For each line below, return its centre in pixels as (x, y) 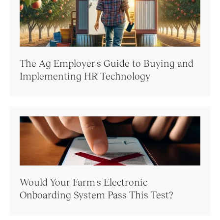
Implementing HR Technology (85, 76)
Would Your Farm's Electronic (83, 182)
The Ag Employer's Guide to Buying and (107, 63)
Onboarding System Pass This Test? (96, 194)
